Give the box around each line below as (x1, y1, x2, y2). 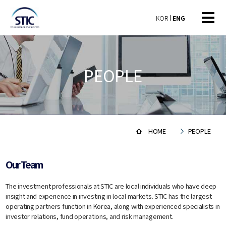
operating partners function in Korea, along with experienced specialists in (6, 201, 220, 211)
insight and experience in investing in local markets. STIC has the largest (6, 191, 212, 201)
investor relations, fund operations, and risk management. (6, 211, 174, 221)
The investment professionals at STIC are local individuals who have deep (6, 181, 217, 191)
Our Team (6, 157, 43, 171)
